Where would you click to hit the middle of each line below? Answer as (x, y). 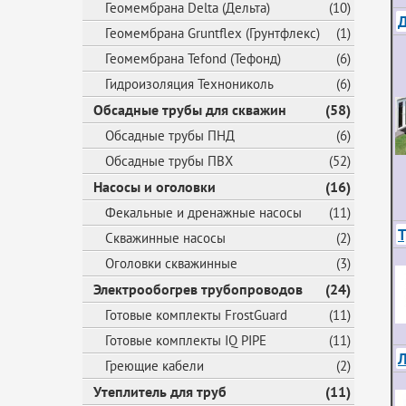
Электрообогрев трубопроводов (198, 289)
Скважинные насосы (165, 238)
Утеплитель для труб (160, 391)
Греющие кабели (155, 366)
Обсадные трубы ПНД (170, 135)
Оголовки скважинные (171, 263)
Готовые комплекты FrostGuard (196, 315)
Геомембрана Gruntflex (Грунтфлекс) (213, 33)
